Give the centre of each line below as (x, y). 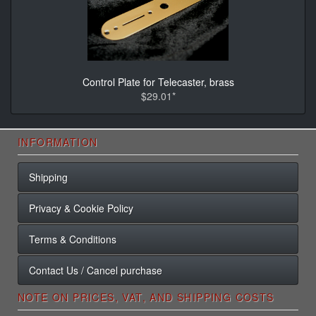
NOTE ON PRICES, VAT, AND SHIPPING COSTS (146, 297)
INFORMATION (58, 141)
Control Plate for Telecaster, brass (158, 81)
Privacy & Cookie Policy (81, 208)
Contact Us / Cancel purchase (96, 270)
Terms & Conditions (73, 239)
